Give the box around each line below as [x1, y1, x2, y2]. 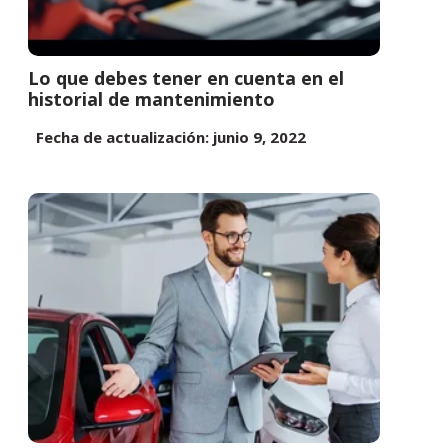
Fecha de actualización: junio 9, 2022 [28, 127, 306, 148]
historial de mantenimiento [28, 87, 275, 112]
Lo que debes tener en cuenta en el [28, 66, 344, 91]
